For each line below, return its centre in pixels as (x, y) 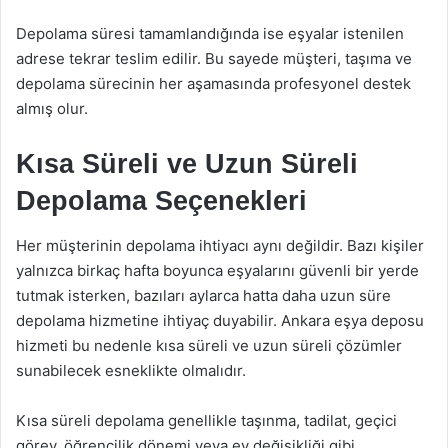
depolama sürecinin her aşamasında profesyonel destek (213, 83)
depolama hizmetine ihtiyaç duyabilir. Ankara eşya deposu (220, 320)
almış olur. (52, 108)
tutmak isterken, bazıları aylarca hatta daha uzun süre (203, 295)
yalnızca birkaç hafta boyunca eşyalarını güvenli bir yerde (217, 270)
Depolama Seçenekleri (161, 200)
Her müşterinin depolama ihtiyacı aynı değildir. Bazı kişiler (220, 245)
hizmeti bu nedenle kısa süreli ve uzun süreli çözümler (209, 345)
